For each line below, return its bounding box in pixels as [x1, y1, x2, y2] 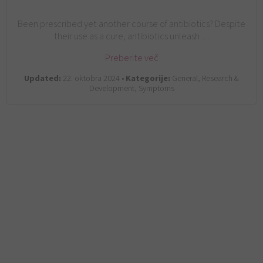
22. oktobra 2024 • [61, 72, 126, 85]
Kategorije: [126, 72, 170, 85]
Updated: [24, 72, 61, 85]
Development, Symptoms [89, 82, 174, 95]
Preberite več [104, 51, 159, 65]
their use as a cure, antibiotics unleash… [54, 29, 209, 43]
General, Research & [170, 72, 239, 85]
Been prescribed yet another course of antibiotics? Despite [18, 16, 245, 31]
